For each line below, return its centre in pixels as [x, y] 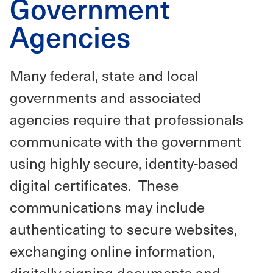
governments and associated [105, 97]
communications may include [107, 207]
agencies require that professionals [126, 119]
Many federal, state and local [104, 75]
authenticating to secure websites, [123, 229]
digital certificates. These [94, 185]
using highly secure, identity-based [124, 163]
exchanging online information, [112, 250]
